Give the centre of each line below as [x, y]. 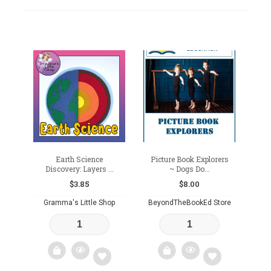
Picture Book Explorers [189, 159]
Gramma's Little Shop [80, 202]
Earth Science [80, 159]
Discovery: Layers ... [79, 168]
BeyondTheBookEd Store [189, 202]
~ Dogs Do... [189, 168]
